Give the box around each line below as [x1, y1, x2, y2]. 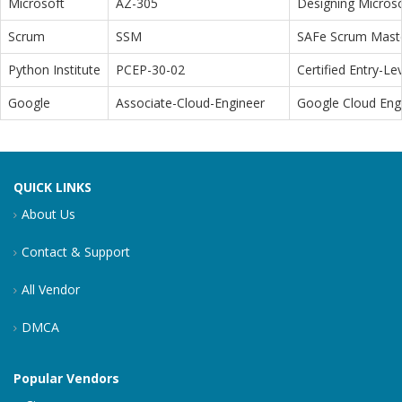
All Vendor [22, 281, 80, 299]
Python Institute [8, 61, 100, 79]
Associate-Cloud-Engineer [116, 94, 265, 112]
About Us [22, 205, 75, 223]
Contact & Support [22, 243, 130, 261]
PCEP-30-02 [116, 61, 185, 79]
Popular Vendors [13, 370, 119, 388]
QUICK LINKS [13, 179, 92, 197]
